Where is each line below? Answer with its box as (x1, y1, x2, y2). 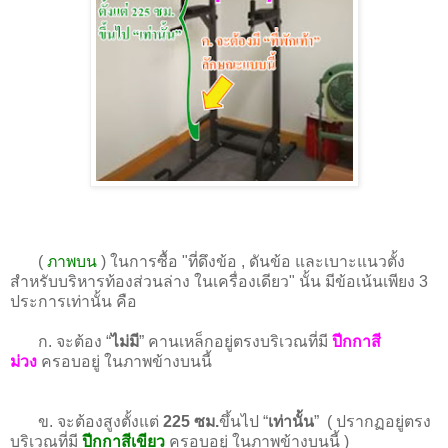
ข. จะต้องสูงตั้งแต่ (10, 412, 163, 430)
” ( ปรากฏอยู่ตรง (314, 412, 431, 430)
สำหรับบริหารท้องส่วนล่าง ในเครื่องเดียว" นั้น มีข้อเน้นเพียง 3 (10, 272, 428, 290)
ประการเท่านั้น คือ (10, 292, 137, 310)
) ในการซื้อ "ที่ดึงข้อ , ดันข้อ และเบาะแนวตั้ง (97, 252, 405, 270)
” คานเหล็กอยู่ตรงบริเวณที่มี (139, 332, 332, 350)
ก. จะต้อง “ (10, 332, 111, 350)
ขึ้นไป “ (219, 412, 268, 430)
